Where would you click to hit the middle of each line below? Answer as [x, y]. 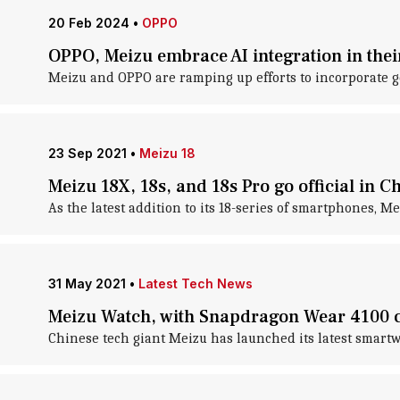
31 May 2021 [87, 283]
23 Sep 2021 [87, 153]
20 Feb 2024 [88, 23]
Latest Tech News [195, 283]
